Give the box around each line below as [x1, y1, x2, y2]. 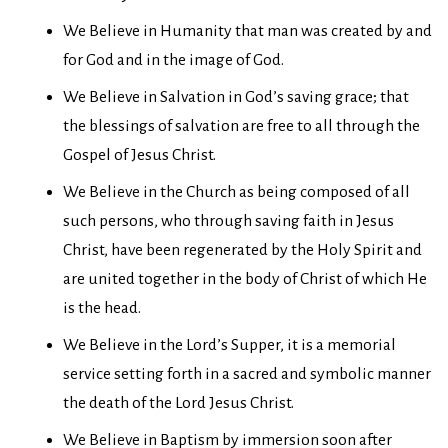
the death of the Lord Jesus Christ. [63, 393, 294, 412]
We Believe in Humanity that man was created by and [63, 21, 432, 40]
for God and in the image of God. [63, 50, 284, 69]
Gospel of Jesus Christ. [63, 145, 216, 164]
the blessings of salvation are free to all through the [63, 116, 420, 135]
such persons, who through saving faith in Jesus [63, 211, 394, 230]
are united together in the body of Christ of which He [63, 269, 427, 288]
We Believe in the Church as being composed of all [63, 182, 410, 201]
